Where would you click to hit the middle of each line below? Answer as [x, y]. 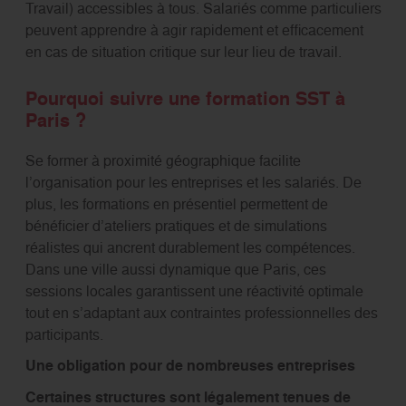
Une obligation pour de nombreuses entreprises [190, 366]
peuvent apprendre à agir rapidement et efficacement [194, 30]
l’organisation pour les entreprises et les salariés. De [193, 183]
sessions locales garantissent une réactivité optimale [194, 291]
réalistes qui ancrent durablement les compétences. [190, 248]
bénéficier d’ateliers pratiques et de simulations [176, 226]
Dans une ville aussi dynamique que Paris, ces [175, 270]
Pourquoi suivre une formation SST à [185, 99]
